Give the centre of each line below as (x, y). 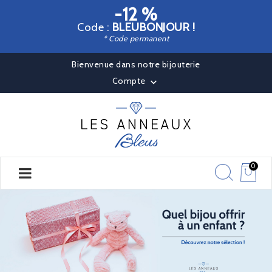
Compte (130, 81)
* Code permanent (136, 39)
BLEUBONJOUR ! (153, 27)
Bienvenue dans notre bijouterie (136, 64)
